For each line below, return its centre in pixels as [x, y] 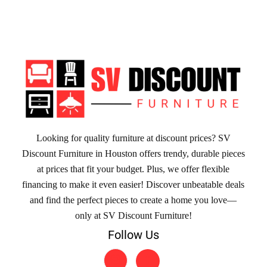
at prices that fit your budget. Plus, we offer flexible [133, 169]
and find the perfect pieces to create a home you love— [133, 200]
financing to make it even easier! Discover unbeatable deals [133, 184]
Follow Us [133, 235]
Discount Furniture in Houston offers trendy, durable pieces [133, 153]
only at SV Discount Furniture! [133, 215]
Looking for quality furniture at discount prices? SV [133, 138]
